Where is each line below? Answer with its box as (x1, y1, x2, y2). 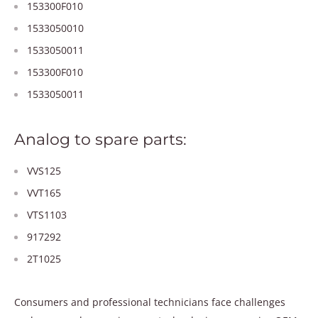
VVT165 (27, 185, 61, 199)
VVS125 (27, 163, 61, 177)
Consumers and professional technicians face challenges (14, 295, 285, 309)
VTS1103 (27, 207, 67, 221)
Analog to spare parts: (14, 130, 187, 150)
